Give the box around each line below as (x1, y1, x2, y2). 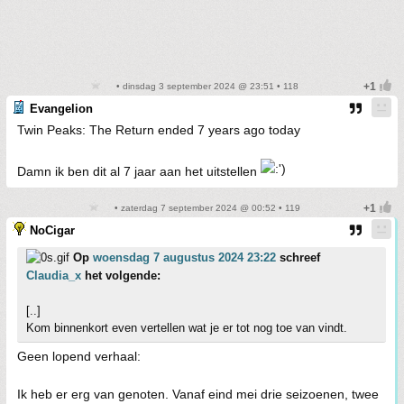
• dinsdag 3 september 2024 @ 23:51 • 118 (113, 81, 298, 91)
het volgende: (81, 269, 161, 282)
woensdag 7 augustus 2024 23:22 (93, 251, 276, 264)
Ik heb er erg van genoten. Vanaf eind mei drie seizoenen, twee (17, 387, 379, 401)
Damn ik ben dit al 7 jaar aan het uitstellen (17, 164, 261, 179)
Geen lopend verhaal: (17, 349, 141, 363)
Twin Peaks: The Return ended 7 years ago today (17, 123, 300, 137)
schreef (276, 251, 320, 264)
